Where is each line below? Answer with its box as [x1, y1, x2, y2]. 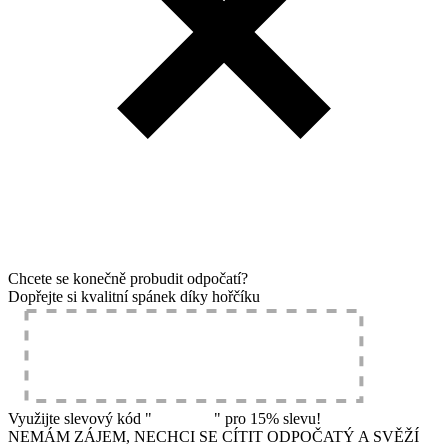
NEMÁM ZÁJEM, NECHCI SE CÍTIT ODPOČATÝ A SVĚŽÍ [8, 428, 419, 445]
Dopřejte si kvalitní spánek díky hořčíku [8, 288, 260, 305]
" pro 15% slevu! [214, 410, 321, 427]
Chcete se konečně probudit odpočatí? [8, 270, 248, 287]
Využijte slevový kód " [8, 410, 152, 427]
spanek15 [152, 410, 214, 427]
